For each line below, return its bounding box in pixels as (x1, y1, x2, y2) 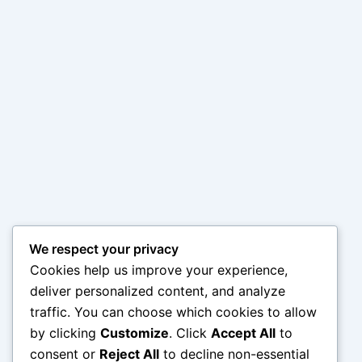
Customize (100, 325, 169, 342)
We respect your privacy (29, 241, 179, 258)
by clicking (30, 325, 100, 342)
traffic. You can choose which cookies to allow (30, 304, 317, 321)
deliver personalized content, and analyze (30, 283, 285, 300)
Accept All (211, 325, 276, 342)
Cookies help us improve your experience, (30, 262, 288, 279)
